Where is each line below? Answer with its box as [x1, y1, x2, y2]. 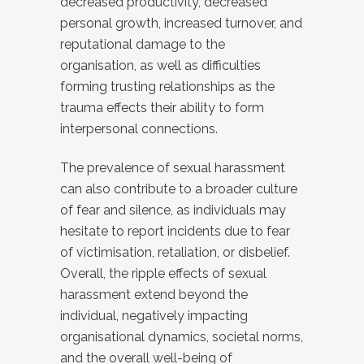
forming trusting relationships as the [60, 79, 275, 94]
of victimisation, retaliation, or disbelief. [60, 245, 290, 260]
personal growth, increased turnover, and [60, 15, 302, 31]
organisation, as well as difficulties [60, 58, 261, 73]
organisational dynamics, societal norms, [60, 329, 303, 344]
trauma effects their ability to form [60, 100, 264, 115]
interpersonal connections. [60, 121, 218, 136]
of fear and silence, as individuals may [60, 202, 286, 218]
